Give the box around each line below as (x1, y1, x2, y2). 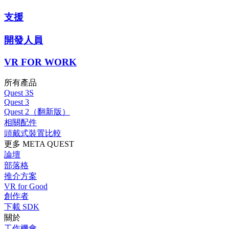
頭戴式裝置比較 (4, 128, 61, 138)
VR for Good (4, 181, 48, 191)
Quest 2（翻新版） (4, 107, 70, 116)
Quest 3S (4, 88, 34, 97)
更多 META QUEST (4, 139, 74, 148)
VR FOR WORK (4, 56, 77, 67)
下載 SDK (4, 202, 39, 211)
